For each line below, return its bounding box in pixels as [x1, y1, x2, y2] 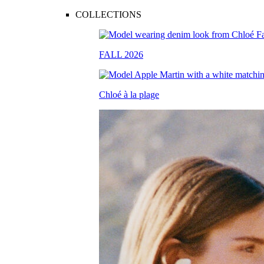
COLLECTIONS [75, 9, 141, 19]
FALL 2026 [99, 49, 143, 60]
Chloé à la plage [99, 90, 159, 100]
